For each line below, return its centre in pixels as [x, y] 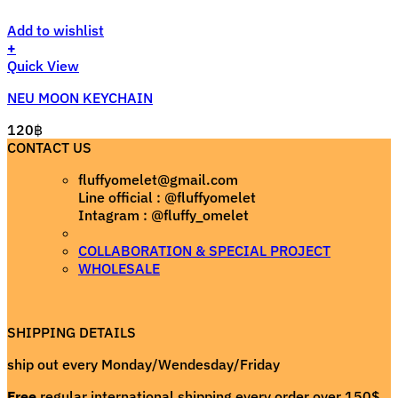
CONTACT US [49, 148]
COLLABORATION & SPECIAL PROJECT [204, 251]
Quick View [43, 66]
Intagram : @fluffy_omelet [163, 215]
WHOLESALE [119, 269]
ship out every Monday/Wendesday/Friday [143, 365]
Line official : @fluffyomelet [167, 198]
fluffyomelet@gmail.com [158, 180]
